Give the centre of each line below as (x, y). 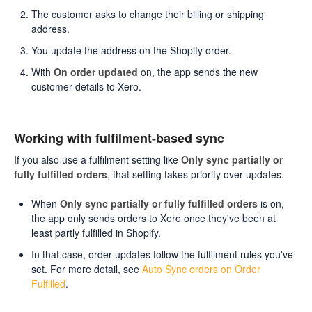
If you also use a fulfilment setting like (97, 159)
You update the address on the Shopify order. (131, 50)
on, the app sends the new (198, 72)
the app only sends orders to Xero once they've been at (154, 218)
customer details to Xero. (86, 87)
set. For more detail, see (87, 268)
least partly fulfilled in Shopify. (96, 232)
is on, (271, 203)
